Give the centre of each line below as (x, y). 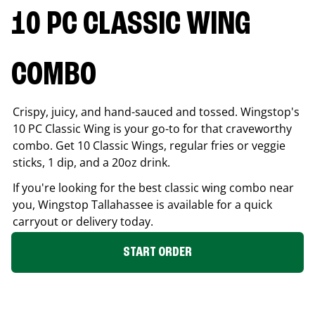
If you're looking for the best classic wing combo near (153, 187)
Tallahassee (122, 204)
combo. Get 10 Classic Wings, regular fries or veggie (149, 145)
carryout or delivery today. (83, 221)
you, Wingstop (52, 204)
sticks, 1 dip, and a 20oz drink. (91, 162)
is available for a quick (213, 204)
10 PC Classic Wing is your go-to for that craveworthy (152, 128)
